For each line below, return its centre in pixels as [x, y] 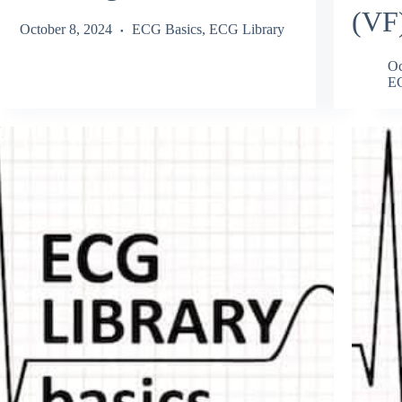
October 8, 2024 [66, 29]
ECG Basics [166, 29]
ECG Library [246, 29]
